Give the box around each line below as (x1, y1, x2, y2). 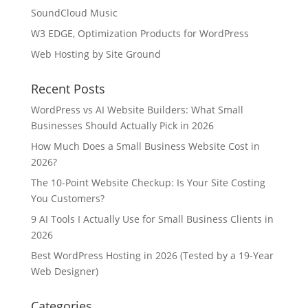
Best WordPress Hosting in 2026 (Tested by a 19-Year (30, 249, 274, 263)
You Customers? (30, 192, 104, 206)
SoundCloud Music (30, 6, 118, 20)
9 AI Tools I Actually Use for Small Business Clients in (30, 212, 274, 226)
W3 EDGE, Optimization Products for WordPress (30, 27, 249, 41)
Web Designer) (30, 265, 98, 278)
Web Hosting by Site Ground (30, 47, 161, 61)
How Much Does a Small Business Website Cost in (30, 140, 260, 153)
